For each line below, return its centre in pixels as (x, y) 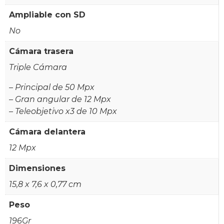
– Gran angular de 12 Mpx (60, 99)
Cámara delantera (47, 131)
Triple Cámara (38, 67)
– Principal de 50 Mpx (52, 87)
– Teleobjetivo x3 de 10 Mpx (63, 111)
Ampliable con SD (47, 14)
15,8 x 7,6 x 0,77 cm (45, 184)
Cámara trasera (41, 51)
